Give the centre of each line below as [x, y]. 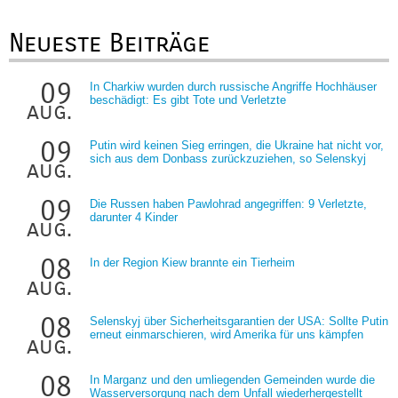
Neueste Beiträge [109, 43]
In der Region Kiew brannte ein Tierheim [192, 262]
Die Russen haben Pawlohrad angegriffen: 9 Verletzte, [228, 203]
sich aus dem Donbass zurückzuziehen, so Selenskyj [228, 158]
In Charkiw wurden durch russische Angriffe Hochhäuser [233, 86]
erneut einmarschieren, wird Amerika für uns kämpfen [227, 334]
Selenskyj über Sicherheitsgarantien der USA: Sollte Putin [239, 321]
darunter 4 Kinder [134, 217]
